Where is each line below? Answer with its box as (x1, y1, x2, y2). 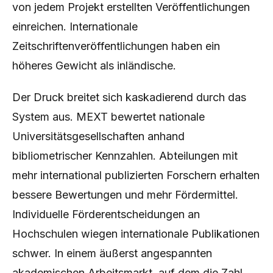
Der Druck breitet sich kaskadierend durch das (12, 91, 246, 104)
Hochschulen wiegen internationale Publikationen (12, 227, 260, 240)
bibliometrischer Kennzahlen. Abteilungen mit (12, 149, 238, 162)
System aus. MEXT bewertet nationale (12, 110, 205, 123)
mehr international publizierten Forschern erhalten (12, 169, 260, 182)
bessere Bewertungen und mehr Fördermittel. (12, 188, 238, 201)
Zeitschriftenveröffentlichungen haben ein (12, 40, 220, 52)
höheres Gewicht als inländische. (12, 59, 176, 72)
